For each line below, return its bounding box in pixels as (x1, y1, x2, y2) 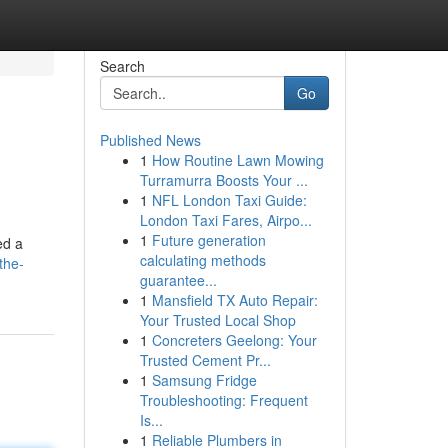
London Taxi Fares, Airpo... (139, 210, 312, 230)
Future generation (151, 230, 266, 250)
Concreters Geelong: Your (151, 330, 317, 350)
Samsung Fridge (151, 370, 257, 390)
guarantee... (139, 270, 217, 290)
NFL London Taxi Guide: (151, 190, 307, 210)
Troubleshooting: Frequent (139, 390, 308, 410)
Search (99, 56, 145, 76)
